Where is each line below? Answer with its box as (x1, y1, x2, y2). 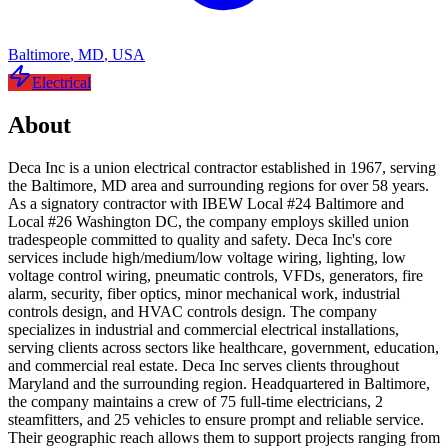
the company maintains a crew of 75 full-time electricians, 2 (8, 392, 383, 410)
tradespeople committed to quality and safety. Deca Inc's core (8, 230, 392, 248)
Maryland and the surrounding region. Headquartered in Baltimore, (8, 374, 430, 392)
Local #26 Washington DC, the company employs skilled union (8, 212, 409, 230)
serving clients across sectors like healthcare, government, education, (8, 338, 439, 356)
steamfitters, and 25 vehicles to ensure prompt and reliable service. (8, 410, 424, 428)
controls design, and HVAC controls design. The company (8, 302, 377, 320)
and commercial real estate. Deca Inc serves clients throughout (8, 356, 399, 374)
